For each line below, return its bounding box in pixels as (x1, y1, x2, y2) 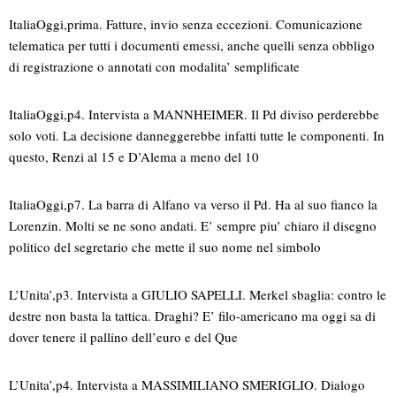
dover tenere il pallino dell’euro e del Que (9, 328, 238, 346)
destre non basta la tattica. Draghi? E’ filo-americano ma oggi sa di (9, 307, 376, 325)
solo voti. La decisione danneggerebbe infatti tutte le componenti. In (9, 126, 385, 145)
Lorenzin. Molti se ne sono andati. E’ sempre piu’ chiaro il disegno (9, 217, 377, 235)
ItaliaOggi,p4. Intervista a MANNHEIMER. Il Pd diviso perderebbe (9, 105, 379, 124)
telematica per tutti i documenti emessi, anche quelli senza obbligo (9, 36, 375, 55)
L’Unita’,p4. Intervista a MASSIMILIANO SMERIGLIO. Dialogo (9, 376, 365, 394)
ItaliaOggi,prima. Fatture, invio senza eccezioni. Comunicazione (9, 15, 362, 34)
